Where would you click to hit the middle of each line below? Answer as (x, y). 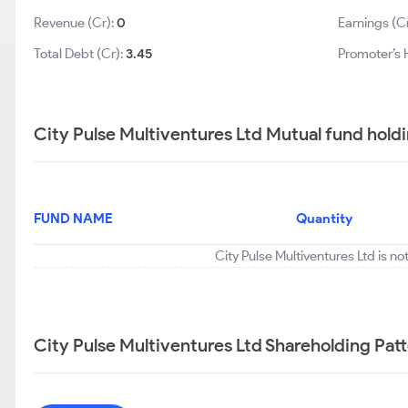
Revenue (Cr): (75, 23)
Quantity (324, 219)
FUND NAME (73, 219)
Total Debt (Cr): (80, 54)
